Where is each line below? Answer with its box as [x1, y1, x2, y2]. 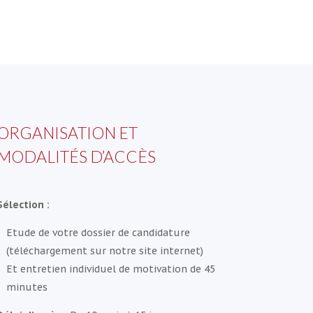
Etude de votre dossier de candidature [6, 226, 190, 240]
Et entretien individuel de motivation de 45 [6, 263, 215, 276]
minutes [6, 281, 48, 294]
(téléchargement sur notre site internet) [6, 245, 203, 258]
